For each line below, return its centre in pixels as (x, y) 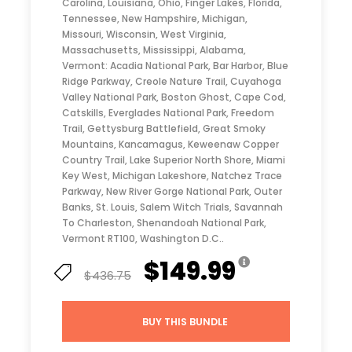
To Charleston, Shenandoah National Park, (164, 222)
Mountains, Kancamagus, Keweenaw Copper (170, 144)
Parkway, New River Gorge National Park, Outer (172, 191)
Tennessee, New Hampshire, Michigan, (155, 18)
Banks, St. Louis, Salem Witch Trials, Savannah (172, 207)
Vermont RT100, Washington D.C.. (143, 238)
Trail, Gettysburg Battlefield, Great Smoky (164, 128)
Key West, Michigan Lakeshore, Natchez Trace (172, 175)
